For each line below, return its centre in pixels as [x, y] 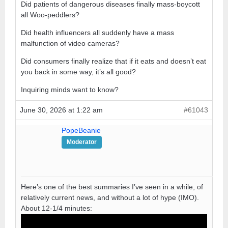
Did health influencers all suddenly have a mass [97, 32]
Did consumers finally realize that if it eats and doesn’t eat [113, 61]
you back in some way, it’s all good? [78, 72]
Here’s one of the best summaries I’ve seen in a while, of [112, 187]
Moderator [82, 142]
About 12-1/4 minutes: [56, 208]
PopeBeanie [81, 130]
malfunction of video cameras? [70, 43]
